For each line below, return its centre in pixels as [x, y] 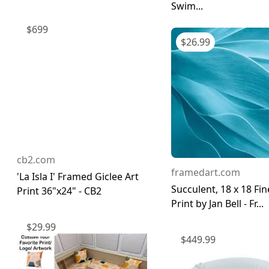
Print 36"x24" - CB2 [59, 191]
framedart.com [206, 172]
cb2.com [36, 160]
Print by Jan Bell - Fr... [217, 203]
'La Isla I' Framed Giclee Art [78, 177]
